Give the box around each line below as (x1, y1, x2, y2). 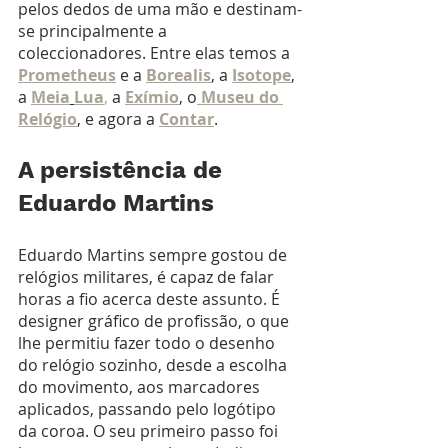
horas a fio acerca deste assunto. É (18, 287, 284, 310)
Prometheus (18, 63, 116, 86)
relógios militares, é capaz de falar (18, 265, 278, 288)
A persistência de (18, 155, 229, 184)
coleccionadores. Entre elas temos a (18, 41, 294, 64)
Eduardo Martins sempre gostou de (18, 243, 291, 266)
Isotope (232, 63, 291, 86)
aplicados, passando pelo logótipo (18, 397, 280, 420)
